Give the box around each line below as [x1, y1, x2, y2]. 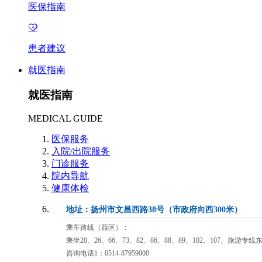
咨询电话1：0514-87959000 [66, 249, 149, 258]
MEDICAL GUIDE [28, 113, 103, 124]
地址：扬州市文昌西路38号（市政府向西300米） [66, 205, 242, 215]
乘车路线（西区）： [66, 223, 129, 232]
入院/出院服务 [51, 146, 110, 157]
